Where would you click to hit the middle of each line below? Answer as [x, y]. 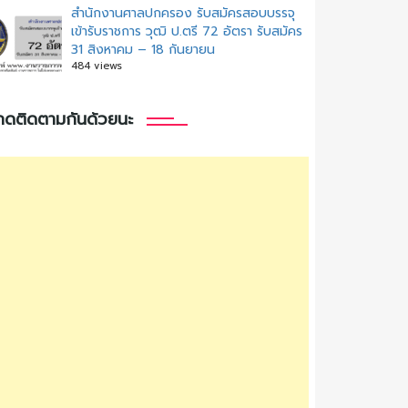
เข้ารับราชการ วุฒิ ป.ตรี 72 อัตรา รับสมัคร [187, 31]
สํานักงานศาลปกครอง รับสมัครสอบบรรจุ [183, 13]
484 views [97, 66]
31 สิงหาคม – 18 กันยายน [143, 50]
